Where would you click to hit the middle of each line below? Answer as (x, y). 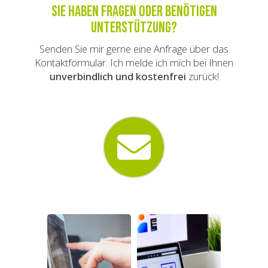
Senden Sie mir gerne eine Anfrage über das (134, 49)
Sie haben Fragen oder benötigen (134, 12)
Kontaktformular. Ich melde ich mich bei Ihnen (134, 63)
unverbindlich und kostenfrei (118, 77)
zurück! (202, 77)
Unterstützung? (134, 28)
